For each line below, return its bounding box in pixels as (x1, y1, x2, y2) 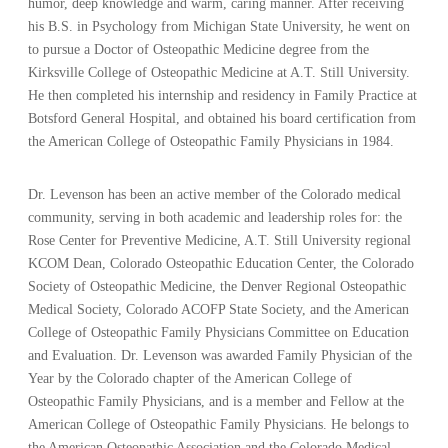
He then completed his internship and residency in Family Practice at (28, 87, 418, 103)
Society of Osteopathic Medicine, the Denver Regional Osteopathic (28, 278, 407, 294)
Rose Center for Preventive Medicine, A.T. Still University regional (28, 232, 412, 248)
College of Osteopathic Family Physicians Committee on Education (28, 324, 410, 340)
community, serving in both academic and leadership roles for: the (28, 209, 403, 225)
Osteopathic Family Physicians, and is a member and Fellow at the (28, 393, 405, 409)
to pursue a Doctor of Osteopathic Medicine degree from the (28, 41, 370, 57)
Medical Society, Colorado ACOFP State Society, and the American (28, 301, 410, 317)
